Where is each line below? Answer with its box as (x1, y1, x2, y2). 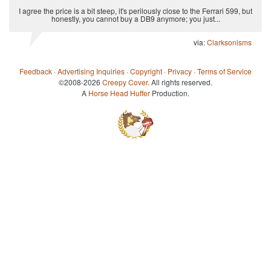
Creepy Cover (102, 76, 148, 87)
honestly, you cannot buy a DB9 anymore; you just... (51, 13, 220, 24)
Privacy (168, 65, 192, 76)
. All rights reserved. (148, 76, 212, 87)
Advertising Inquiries (57, 65, 125, 76)
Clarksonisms (207, 36, 252, 47)
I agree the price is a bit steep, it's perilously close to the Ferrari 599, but (19, 5, 252, 16)
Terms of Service (197, 65, 252, 76)
